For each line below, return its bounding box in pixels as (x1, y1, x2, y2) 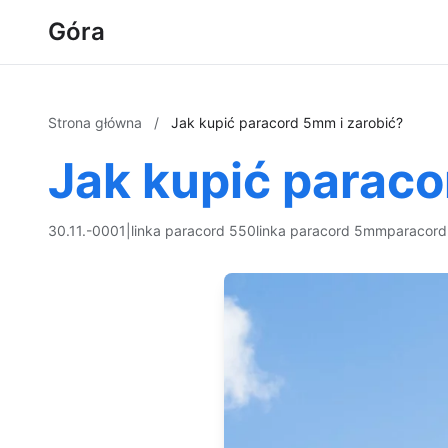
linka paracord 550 (131, 222, 256, 239)
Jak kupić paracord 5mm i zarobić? (171, 114, 403, 131)
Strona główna (48, 114, 146, 131)
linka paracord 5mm (256, 222, 387, 239)
